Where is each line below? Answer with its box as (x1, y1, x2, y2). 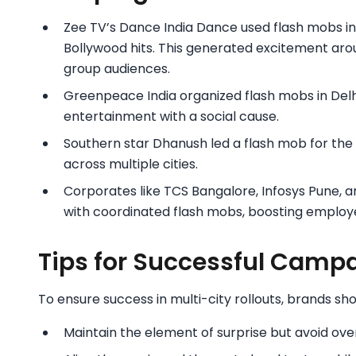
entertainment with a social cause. (64, 106, 279, 126)
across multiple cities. (64, 154, 198, 173)
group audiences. (64, 59, 170, 78)
